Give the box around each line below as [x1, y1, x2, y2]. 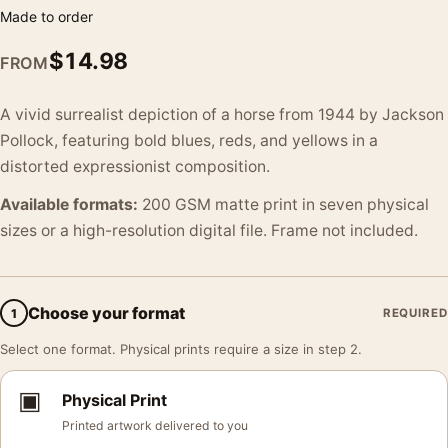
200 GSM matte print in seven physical [138, 195, 429, 214]
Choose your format [28, 302, 185, 323]
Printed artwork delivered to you [62, 418, 248, 433]
